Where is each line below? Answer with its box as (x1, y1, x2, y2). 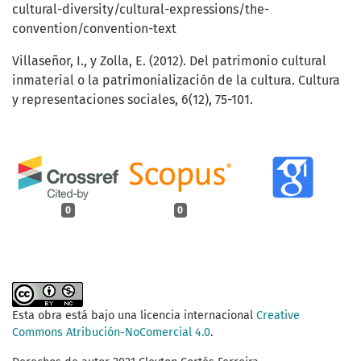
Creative (256, 308, 300, 322)
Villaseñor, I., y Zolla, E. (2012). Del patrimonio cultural (12, 53, 326, 69)
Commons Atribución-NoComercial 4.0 (12, 325, 210, 339)
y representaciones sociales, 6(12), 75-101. (12, 92, 253, 108)
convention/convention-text (12, 21, 176, 37)
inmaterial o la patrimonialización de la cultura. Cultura (12, 73, 340, 89)
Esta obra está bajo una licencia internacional (12, 308, 256, 322)
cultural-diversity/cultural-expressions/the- (12, 2, 269, 18)
